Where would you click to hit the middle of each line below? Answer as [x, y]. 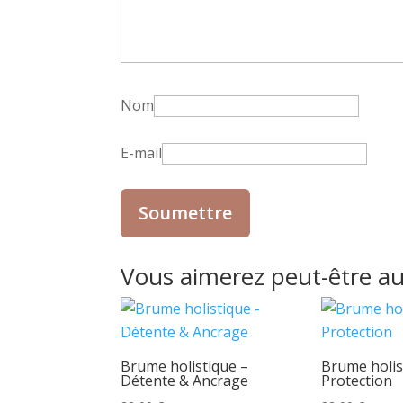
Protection [357, 380]
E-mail [142, 153]
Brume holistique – [185, 366]
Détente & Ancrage [185, 380]
